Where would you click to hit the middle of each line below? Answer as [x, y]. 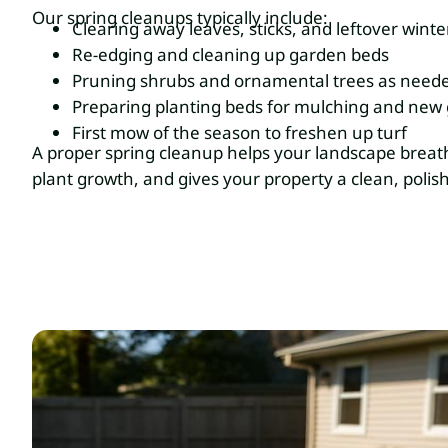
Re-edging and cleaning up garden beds [230, 55]
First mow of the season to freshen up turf [239, 133]
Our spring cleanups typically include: [180, 18]
